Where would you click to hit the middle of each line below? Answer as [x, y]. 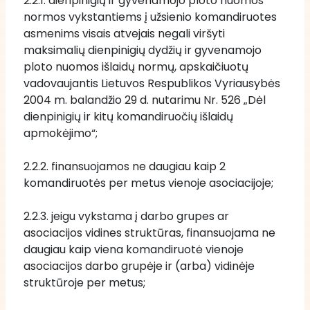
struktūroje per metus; [86, 283]
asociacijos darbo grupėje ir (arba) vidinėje [139, 266]
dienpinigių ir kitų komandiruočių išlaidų [128, 117]
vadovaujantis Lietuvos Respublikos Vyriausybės [152, 83]
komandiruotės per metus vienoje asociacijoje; [148, 183]
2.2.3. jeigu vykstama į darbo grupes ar [126, 216]
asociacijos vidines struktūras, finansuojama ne [149, 233]
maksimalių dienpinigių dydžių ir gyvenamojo [143, 50]
